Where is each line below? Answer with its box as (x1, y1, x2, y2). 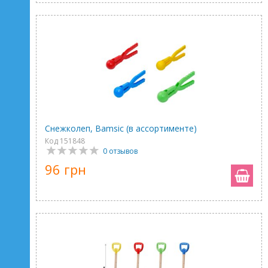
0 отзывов (103, 146, 138, 156)
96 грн (45, 160, 86, 178)
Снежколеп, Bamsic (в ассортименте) (45, 123, 197, 134)
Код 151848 (45, 136, 85, 146)
